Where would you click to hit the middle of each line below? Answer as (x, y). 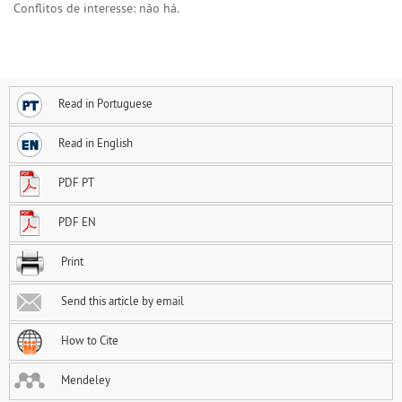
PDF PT (76, 183)
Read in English (96, 143)
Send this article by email (121, 301)
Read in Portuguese (105, 104)
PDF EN (77, 222)
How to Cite (88, 341)
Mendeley (84, 380)
